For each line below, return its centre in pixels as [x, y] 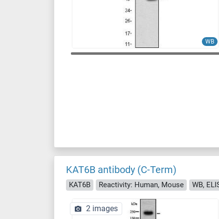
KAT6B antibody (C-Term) [121, 170]
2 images [102, 208]
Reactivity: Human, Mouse [141, 185]
